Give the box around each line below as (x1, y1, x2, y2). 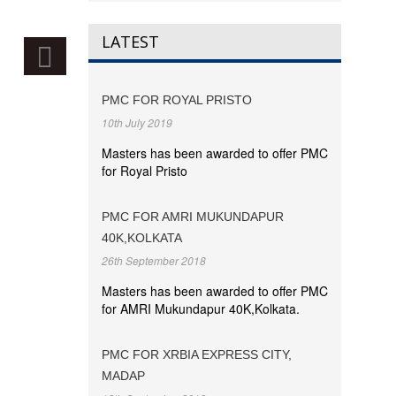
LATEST (101, 31, 159, 52)
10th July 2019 (101, 115, 172, 130)
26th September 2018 (101, 253, 206, 268)
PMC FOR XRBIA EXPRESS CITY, (101, 347, 292, 362)
